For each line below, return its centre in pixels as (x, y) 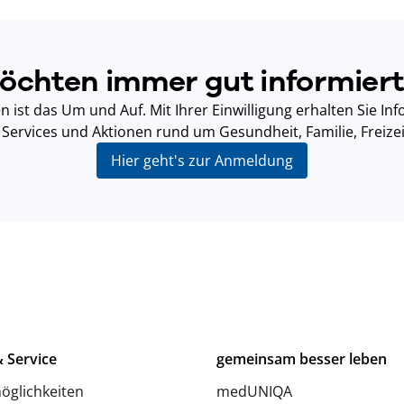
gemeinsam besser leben (302, 358)
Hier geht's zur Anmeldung (202, 160)
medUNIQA (254, 391)
